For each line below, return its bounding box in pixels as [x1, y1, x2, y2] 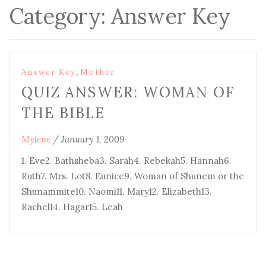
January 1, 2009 [61, 134, 124, 145]
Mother [80, 67, 115, 77]
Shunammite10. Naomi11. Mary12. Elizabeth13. [21, 186, 212, 197]
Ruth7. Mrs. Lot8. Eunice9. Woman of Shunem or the [21, 170, 244, 182]
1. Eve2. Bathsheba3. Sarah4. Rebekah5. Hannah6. [21, 155, 232, 166]
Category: [9, 2, 111, 30]
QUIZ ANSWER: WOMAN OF [21, 83, 235, 102]
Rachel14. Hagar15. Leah [21, 201, 123, 213]
